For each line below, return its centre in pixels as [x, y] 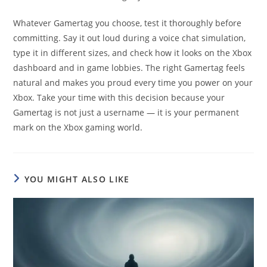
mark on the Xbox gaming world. [78, 128]
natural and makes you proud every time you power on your [133, 83]
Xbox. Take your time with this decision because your [119, 98]
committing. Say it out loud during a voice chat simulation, [130, 38]
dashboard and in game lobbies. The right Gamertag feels [129, 68]
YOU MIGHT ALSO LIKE [77, 179]
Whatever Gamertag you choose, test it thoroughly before [128, 23]
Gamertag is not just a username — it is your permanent [126, 113]
